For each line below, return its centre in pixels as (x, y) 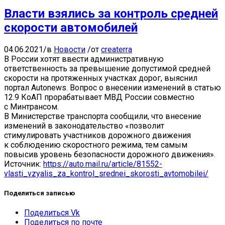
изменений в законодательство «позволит (84, 126)
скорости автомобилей (71, 27)
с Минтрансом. (31, 106)
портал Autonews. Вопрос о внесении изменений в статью (113, 87)
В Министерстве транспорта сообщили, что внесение (103, 116)
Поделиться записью (39, 193)
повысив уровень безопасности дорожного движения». (110, 154)
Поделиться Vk (52, 213)
